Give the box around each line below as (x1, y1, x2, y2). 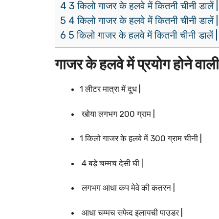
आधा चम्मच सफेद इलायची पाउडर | (80, 207, 183, 218)
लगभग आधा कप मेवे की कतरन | (80, 183, 175, 193)
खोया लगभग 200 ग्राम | (80, 109, 155, 119)
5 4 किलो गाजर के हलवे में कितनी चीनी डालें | (60, 15, 218, 27)
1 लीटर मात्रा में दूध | (80, 84, 141, 94)
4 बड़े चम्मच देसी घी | (80, 158, 143, 168)
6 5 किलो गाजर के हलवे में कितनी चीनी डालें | (60, 29, 218, 42)
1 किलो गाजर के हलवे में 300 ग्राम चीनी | (80, 133, 202, 144)
